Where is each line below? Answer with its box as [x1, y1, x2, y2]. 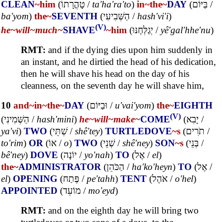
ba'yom [1, 10, 29, 21]
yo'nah [84, 150, 110, 161]
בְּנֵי [189, 138, 199, 149]
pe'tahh [87, 173, 115, 184]
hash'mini [37, 114, 74, 125]
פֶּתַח [63, 173, 79, 184]
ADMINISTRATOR [18, 162, 101, 172]
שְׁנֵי [103, 138, 115, 149]
